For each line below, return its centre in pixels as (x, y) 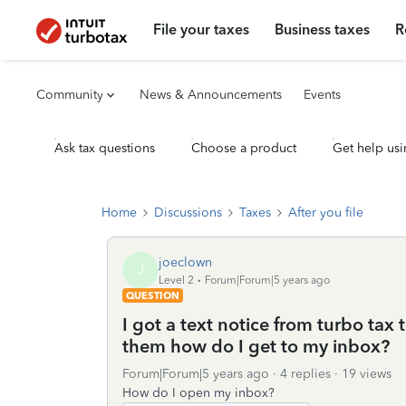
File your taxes (202, 29)
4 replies (305, 374)
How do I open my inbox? (198, 393)
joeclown (185, 262)
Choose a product (244, 148)
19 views (367, 374)
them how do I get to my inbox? (256, 346)
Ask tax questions (105, 148)
